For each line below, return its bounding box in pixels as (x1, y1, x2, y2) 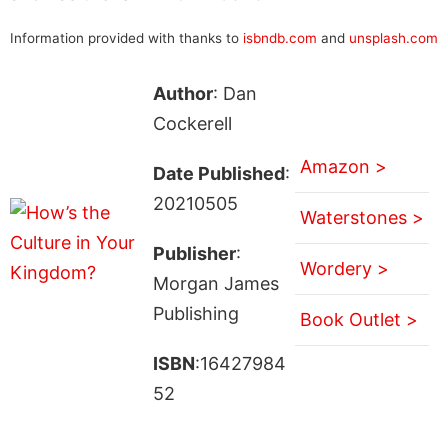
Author (152, 82, 213, 104)
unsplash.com (349, 29, 438, 46)
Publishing (152, 302, 239, 324)
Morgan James (152, 272, 279, 294)
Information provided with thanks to (10, 29, 243, 46)
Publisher (152, 242, 236, 264)
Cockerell (152, 112, 232, 134)
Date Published (152, 162, 285, 184)
